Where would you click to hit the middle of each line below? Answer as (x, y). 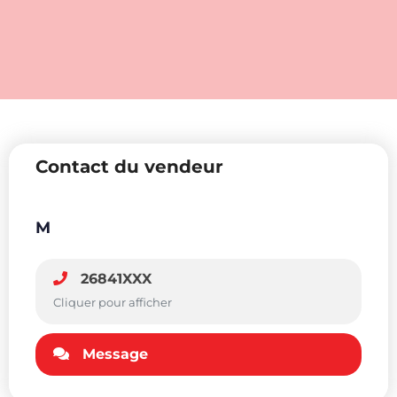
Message (115, 354)
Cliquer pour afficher (113, 303)
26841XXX (114, 279)
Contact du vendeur (129, 167)
